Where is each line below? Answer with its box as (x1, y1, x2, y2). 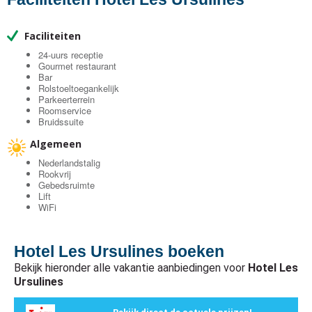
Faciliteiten (22, 29, 81, 43)
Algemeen (30, 137, 81, 151)
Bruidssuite (38, 115, 84, 129)
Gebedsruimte (38, 178, 95, 192)
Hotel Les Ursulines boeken (14, 242, 224, 261)
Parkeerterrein (38, 93, 95, 107)
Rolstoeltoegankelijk (38, 81, 119, 95)
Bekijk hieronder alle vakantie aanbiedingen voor (14, 261, 248, 275)
